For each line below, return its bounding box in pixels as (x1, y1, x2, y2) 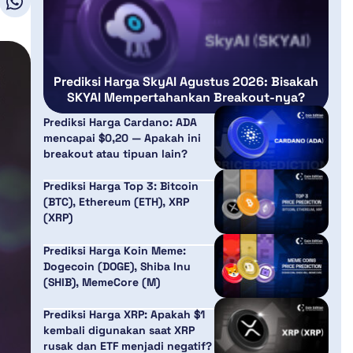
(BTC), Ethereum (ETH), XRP (43, 195, 189, 210)
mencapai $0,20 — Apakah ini (43, 130, 201, 145)
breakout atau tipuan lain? (43, 146, 188, 161)
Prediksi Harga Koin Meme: (43, 243, 186, 258)
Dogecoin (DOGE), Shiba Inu (43, 258, 191, 273)
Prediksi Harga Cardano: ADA (43, 114, 197, 129)
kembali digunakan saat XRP (43, 323, 195, 338)
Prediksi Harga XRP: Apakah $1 (43, 307, 205, 322)
